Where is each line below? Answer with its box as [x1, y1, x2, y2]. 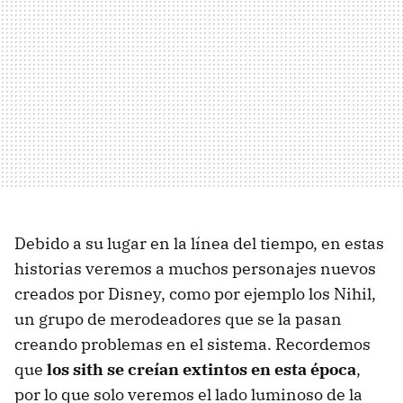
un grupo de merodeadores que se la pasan [14, 308, 342, 329]
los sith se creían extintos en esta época [47, 358, 356, 380]
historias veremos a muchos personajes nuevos [14, 257, 376, 279]
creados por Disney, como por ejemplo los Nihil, [14, 282, 376, 304]
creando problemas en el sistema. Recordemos [14, 333, 371, 354]
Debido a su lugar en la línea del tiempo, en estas [14, 232, 384, 254]
